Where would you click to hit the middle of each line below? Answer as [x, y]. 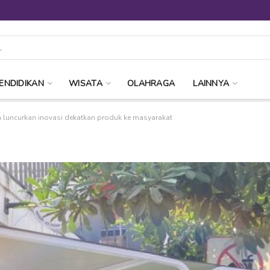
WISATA [86, 83]
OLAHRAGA [151, 83]
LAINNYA [211, 83]
